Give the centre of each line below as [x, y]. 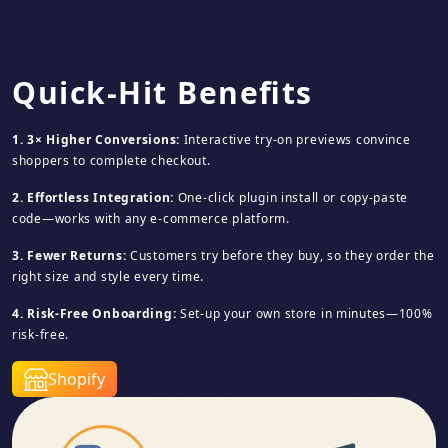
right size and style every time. [108, 276]
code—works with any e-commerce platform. [151, 218]
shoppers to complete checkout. [111, 160]
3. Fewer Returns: [69, 255]
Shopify [76, 379]
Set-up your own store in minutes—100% [304, 313]
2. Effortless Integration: [93, 197]
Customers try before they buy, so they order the [280, 255]
